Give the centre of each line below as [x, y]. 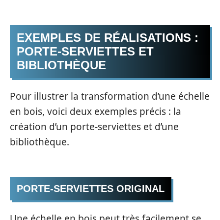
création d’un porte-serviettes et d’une [94, 127]
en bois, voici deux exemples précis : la [96, 111]
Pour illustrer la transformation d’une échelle [110, 96]
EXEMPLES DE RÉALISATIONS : [108, 37]
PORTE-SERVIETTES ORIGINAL [91, 188]
